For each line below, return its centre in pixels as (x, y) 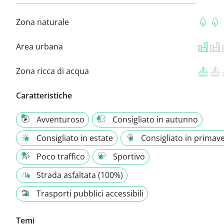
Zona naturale (42, 22)
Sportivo (129, 156)
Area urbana (39, 46)
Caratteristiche (44, 95)
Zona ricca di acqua (52, 71)
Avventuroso (60, 119)
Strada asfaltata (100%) (80, 175)
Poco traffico (61, 156)
